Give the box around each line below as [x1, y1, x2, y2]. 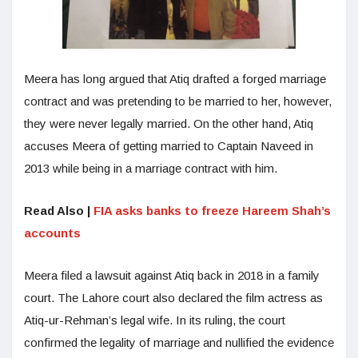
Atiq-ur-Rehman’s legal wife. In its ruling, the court [24, 313, 285, 328]
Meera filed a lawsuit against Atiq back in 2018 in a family [24, 268, 320, 283]
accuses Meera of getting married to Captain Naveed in [24, 139, 313, 153]
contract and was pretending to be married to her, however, [24, 94, 332, 109]
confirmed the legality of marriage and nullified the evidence [24, 336, 334, 350]
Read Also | [24, 204, 93, 218]
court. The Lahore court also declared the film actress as [24, 291, 323, 305]
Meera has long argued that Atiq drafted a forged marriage [24, 72, 326, 86]
